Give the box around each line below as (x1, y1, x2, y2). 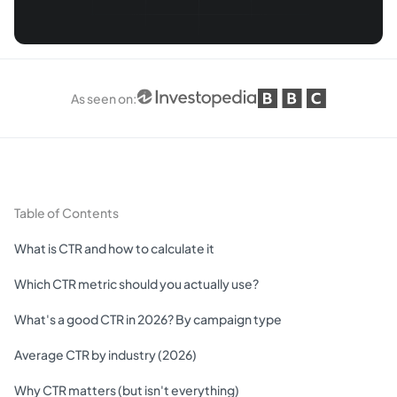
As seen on (71, 90, 133, 107)
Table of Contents (14, 205, 119, 222)
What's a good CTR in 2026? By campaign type (14, 311, 282, 328)
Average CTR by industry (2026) (14, 346, 197, 363)
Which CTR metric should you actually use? (14, 276, 259, 292)
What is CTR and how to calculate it (14, 240, 214, 257)
